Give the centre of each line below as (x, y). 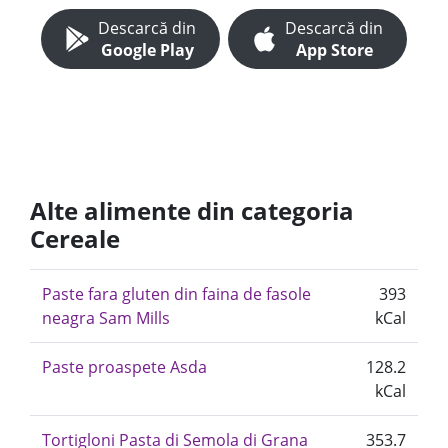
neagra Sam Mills (106, 318)
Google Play (147, 50)
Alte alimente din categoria (192, 210)
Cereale (75, 238)
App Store (334, 50)
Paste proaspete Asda (124, 367)
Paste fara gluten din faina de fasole (176, 294)
